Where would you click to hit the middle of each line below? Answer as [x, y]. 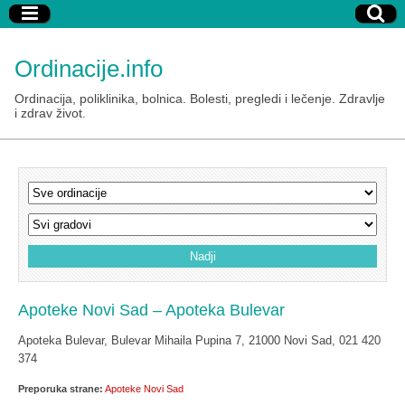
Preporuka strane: [61, 389]
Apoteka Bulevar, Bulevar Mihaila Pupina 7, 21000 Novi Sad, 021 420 [199, 340]
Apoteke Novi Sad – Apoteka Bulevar [151, 310]
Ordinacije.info [89, 69]
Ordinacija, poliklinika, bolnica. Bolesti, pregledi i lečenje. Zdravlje [200, 99]
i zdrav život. [50, 113]
